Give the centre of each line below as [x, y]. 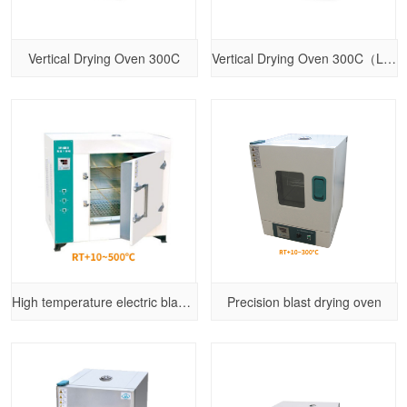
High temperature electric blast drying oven [184, 302]
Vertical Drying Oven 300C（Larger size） [390, 58]
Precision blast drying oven [305, 302]
